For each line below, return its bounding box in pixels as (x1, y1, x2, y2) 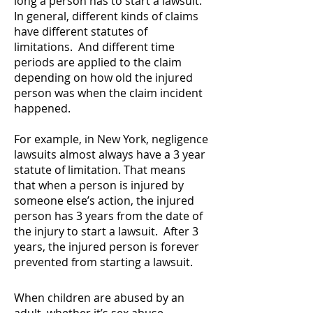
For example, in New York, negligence (14, 131, 208, 147)
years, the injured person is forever (14, 239, 199, 254)
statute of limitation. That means (14, 162, 186, 177)
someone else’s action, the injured (14, 193, 194, 208)
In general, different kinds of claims (14, 8, 198, 24)
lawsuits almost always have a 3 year (14, 147, 205, 162)
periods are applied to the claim (14, 54, 182, 70)
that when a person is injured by (14, 177, 184, 193)
